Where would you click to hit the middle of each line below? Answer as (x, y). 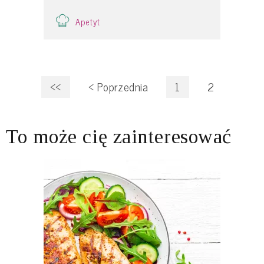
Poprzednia (121, 86)
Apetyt (88, 22)
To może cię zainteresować (119, 136)
